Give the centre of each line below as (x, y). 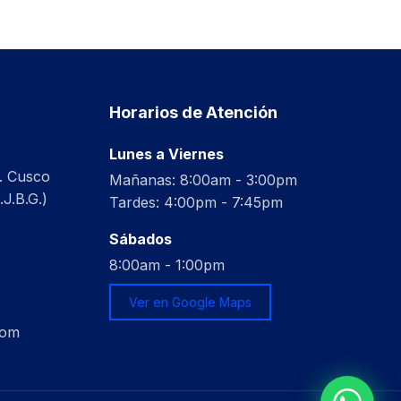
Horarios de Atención (193, 112)
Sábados (141, 239)
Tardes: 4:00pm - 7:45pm (196, 202)
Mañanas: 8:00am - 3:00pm (203, 180)
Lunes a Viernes (166, 154)
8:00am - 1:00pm (167, 265)
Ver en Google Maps (190, 302)
